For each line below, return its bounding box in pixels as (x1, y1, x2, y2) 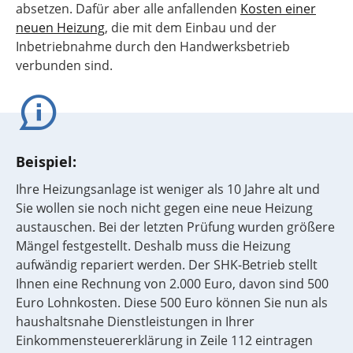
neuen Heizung (16, 19, 105, 36)
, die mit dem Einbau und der (105, 19, 277, 36)
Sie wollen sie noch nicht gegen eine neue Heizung (16, 199, 313, 217)
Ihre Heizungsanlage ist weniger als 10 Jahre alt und (16, 180, 320, 198)
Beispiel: (16, 152, 76, 172)
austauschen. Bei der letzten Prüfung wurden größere (16, 218, 335, 236)
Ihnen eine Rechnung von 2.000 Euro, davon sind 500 (16, 275, 329, 292)
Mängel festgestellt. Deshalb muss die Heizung (16, 237, 291, 255)
